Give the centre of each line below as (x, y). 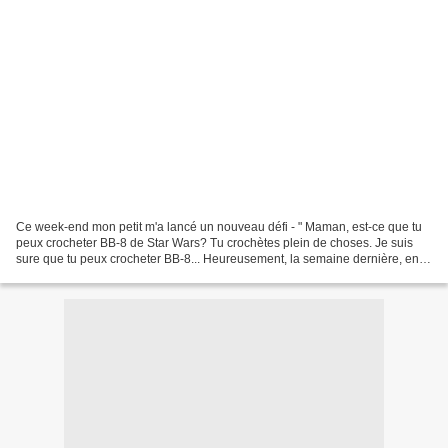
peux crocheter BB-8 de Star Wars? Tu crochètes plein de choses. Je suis (214, 242)
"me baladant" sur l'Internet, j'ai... (103, 274)
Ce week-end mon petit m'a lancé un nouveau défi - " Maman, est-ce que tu (219, 226)
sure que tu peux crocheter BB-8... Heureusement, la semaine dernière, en (217, 258)
